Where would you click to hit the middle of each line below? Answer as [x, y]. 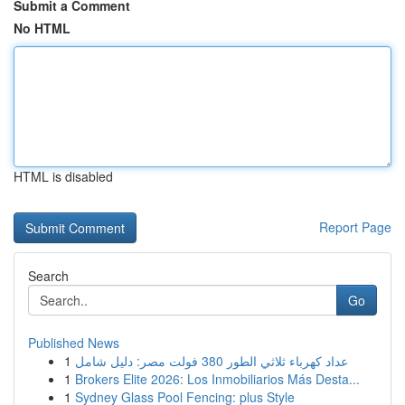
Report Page [355, 227]
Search [48, 276]
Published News [74, 343]
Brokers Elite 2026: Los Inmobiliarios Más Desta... [217, 379]
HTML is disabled [63, 176]
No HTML [42, 28]
